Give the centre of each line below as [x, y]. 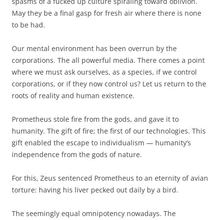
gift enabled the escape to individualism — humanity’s [101, 142]
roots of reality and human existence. [73, 95]
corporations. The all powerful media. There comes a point [108, 60]
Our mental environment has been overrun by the [94, 48]
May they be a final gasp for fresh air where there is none [107, 13]
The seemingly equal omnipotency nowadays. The [94, 213]
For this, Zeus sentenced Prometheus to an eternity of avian [110, 178]
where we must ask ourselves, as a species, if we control [104, 72]
